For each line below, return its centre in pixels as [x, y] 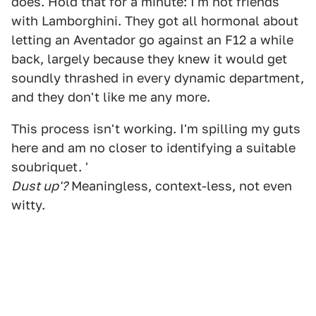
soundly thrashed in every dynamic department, [158, 78]
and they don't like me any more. [111, 97]
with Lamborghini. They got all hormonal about [155, 21]
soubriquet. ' [50, 167]
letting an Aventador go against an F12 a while [152, 40]
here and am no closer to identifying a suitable [153, 148]
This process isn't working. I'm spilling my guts [156, 129]
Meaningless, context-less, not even [180, 186]
